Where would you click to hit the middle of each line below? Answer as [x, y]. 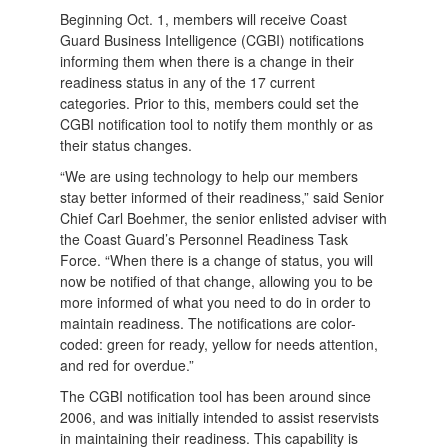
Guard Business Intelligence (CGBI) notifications [212, 40]
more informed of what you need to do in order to [216, 302]
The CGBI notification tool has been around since [216, 396]
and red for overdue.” [127, 365]
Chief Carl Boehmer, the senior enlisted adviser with [224, 218]
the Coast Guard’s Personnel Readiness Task [204, 239]
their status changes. [130, 145]
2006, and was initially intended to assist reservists [220, 417]
